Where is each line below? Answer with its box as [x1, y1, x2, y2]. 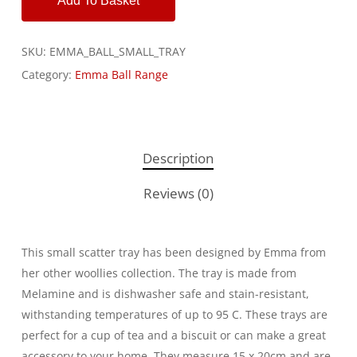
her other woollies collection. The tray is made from [21, 265, 296, 281]
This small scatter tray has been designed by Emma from [21, 245, 326, 261]
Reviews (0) [143, 184, 214, 203]
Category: [21, 67, 75, 83]
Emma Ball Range [74, 67, 168, 83]
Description [143, 149, 214, 168]
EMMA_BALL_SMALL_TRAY [49, 44, 186, 60]
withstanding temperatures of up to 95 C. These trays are [21, 307, 328, 323]
